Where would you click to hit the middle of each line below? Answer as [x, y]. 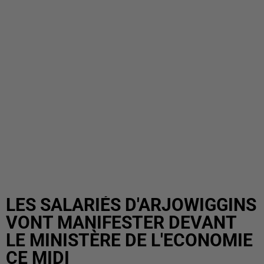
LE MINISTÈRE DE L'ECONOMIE [129, 240]
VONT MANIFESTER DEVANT [121, 222]
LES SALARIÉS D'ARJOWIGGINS [131, 205]
